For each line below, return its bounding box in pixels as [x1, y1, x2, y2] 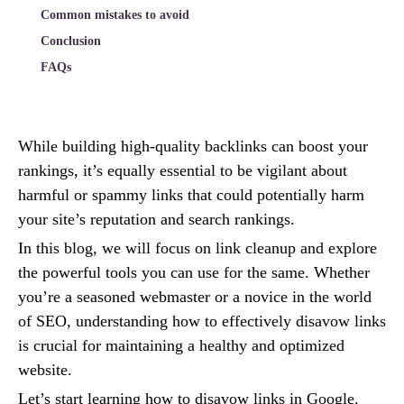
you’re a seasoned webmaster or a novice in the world [18, 287, 372, 306]
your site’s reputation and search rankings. [18, 209, 295, 228]
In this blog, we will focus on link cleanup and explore [18, 238, 377, 257]
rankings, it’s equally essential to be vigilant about [18, 161, 347, 179]
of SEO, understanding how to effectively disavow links [18, 311, 386, 330]
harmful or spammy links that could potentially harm [18, 185, 364, 204]
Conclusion [41, 33, 105, 48]
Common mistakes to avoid [41, 7, 189, 22]
